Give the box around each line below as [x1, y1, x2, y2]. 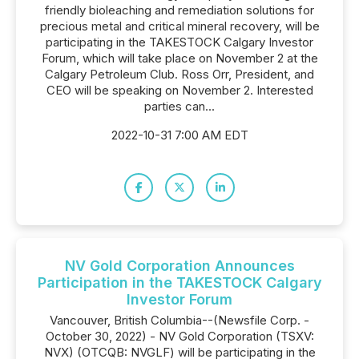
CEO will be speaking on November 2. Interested [46, 83, 313, 98]
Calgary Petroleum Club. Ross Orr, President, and [45, 67, 314, 82]
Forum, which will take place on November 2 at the [41, 50, 318, 66]
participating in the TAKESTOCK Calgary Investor [46, 34, 313, 50]
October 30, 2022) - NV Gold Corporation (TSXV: [45, 329, 314, 344]
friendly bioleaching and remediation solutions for [45, 2, 314, 18]
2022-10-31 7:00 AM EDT [111, 127, 248, 143]
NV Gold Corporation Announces [64, 257, 295, 274]
